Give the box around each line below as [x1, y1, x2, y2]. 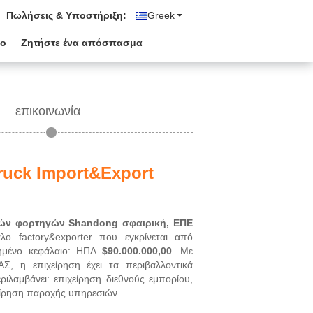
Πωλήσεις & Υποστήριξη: [6, 10, 126, 21]
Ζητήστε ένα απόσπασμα [21, 37, 143, 48]
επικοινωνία [15, 104, 80, 118]
